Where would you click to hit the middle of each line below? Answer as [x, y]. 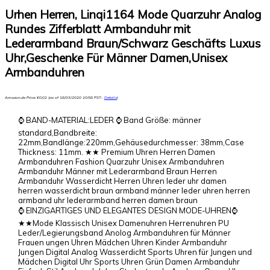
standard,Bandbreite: [57, 132]
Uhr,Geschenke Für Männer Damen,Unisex [116, 58]
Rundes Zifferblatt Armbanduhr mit [98, 29]
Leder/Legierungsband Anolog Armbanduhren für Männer [124, 232]
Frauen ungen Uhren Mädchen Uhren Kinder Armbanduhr [122, 242]
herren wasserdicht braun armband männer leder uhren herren [134, 190]
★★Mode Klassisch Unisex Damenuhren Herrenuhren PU [123, 223]
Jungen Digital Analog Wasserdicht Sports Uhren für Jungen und [135, 252]
